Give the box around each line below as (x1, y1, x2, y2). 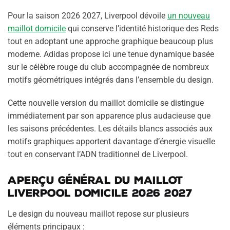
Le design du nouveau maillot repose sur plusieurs (8, 208, 189, 219)
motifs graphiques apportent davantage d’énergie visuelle (8, 136, 215, 146)
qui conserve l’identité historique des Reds (66, 24, 219, 34)
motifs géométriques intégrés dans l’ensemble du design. (8, 75, 214, 85)
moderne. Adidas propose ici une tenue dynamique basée (8, 49, 214, 60)
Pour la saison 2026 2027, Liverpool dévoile (8, 11, 167, 21)
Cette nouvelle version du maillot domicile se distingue (8, 98, 204, 108)
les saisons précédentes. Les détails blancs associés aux (8, 123, 213, 133)
